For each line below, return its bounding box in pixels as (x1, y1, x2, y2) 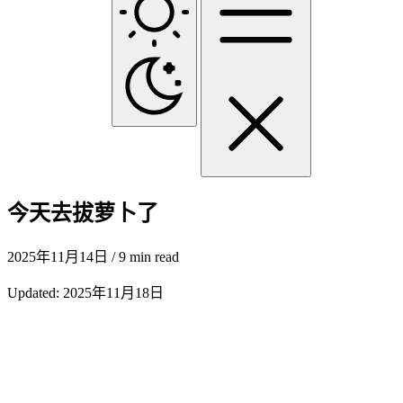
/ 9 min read (108, 248, 179, 264)
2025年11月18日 (63, 284, 164, 300)
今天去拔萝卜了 (7, 201, 158, 225)
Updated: (7, 284, 63, 300)
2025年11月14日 (7, 248, 108, 264)
